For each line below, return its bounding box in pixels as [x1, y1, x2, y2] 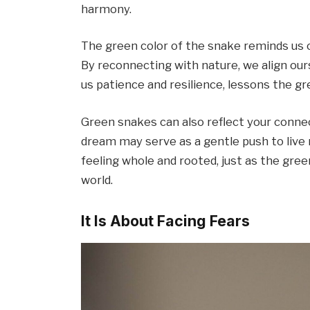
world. [81, 172, 113, 187]
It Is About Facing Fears [81, 211, 250, 230]
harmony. [81, 1, 132, 16]
